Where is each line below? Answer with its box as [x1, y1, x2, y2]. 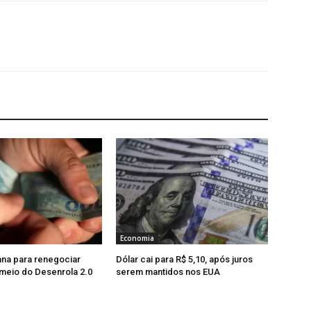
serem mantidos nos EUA [116, 266, 221, 277]
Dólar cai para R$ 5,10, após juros [116, 253, 253, 264]
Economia [120, 233, 155, 243]
